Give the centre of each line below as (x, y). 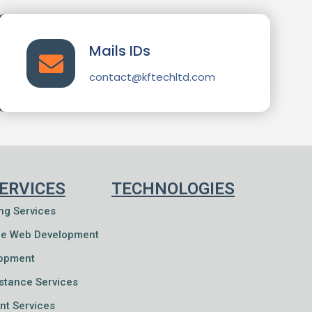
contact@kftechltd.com (153, 77)
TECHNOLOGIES (173, 189)
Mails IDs (120, 50)
